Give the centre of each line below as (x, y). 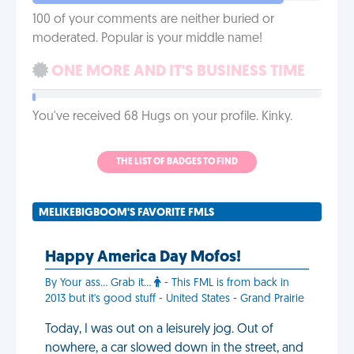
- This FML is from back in (225, 283)
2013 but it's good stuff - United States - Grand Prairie (175, 299)
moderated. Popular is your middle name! (147, 39)
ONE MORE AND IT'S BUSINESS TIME (177, 72)
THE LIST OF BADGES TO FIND (177, 162)
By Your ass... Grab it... (100, 283)
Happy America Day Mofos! (143, 258)
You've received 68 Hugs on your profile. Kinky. (162, 117)
